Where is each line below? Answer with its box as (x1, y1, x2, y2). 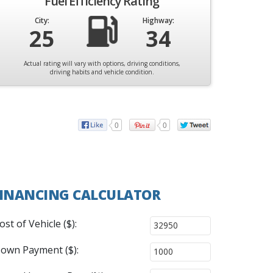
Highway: (143, 15, 174, 26)
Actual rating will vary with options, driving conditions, (23, 59, 180, 68)
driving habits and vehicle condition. (49, 68, 154, 76)
